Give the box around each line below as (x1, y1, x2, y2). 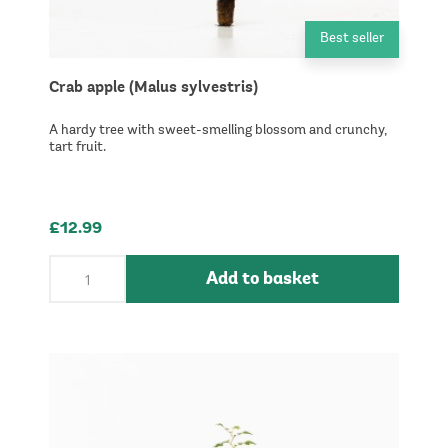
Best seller (320, 32, 384, 46)
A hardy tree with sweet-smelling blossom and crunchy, (49, 124, 387, 138)
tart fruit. (49, 141, 106, 155)
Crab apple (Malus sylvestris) (49, 80, 258, 96)
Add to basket (206, 269, 319, 289)
